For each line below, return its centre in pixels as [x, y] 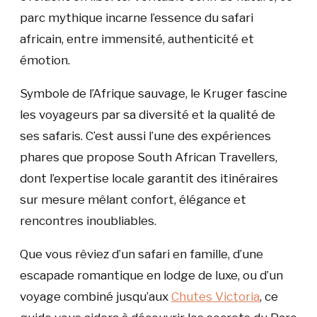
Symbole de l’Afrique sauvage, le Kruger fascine [154, 93]
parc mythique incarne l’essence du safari [137, 18]
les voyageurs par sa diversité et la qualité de [148, 115]
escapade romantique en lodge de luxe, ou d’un [151, 275]
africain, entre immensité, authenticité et [137, 39]
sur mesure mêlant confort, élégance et [133, 200]
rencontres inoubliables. [88, 221]
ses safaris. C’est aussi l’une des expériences [145, 136]
